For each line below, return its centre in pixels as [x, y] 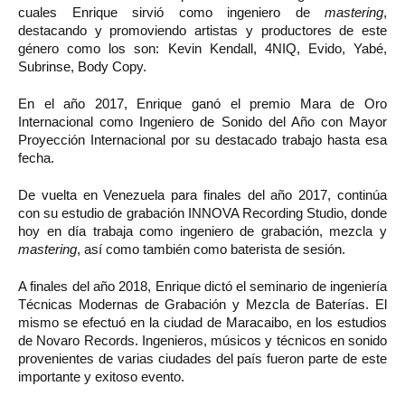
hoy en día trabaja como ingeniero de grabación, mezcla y [202, 231]
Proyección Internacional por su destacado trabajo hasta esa [202, 140]
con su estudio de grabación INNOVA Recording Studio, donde [202, 213]
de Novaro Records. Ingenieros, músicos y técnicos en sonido [202, 341]
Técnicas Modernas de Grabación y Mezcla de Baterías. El [202, 305]
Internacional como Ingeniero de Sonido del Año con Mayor [202, 122]
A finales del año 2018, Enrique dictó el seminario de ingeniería [202, 287]
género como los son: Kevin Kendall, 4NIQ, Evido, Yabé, [202, 49]
